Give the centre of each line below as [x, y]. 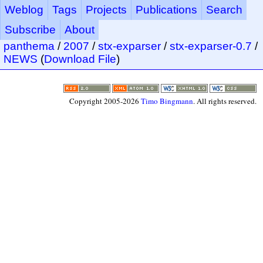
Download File [80, 59]
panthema [29, 46]
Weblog [24, 10]
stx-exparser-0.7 [211, 46]
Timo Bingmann [167, 101]
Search [224, 10]
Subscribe [30, 30]
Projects [106, 10]
